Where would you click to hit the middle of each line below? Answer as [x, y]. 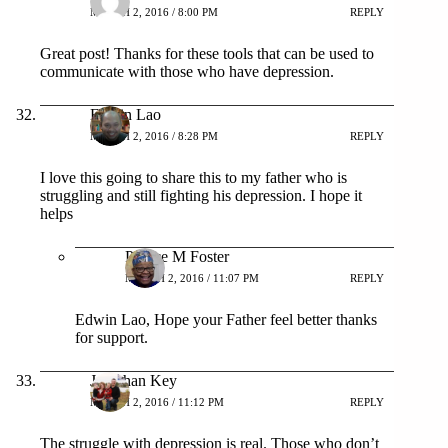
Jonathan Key [133, 380]
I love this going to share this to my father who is [193, 177]
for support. [111, 337]
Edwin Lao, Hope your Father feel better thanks [226, 319]
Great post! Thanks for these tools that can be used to [207, 53]
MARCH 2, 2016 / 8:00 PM [154, 12]
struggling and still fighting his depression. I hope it [201, 195]
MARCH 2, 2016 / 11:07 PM [192, 278]
